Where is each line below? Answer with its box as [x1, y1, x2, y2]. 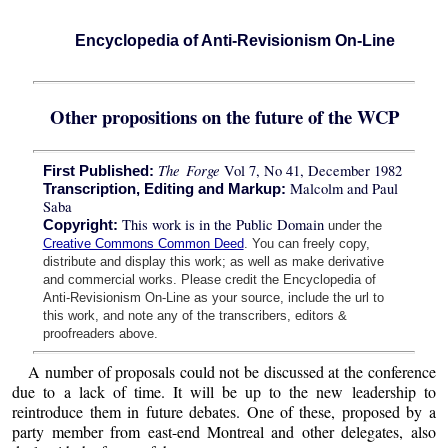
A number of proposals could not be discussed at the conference [28, 360, 436, 382]
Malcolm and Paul [289, 178, 398, 198]
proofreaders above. [42, 325, 158, 341]
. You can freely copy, [243, 235, 370, 251]
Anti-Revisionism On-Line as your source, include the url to [42, 289, 384, 305]
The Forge [157, 159, 221, 180]
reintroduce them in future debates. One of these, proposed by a [12, 400, 436, 422]
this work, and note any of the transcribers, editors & [42, 307, 347, 323]
